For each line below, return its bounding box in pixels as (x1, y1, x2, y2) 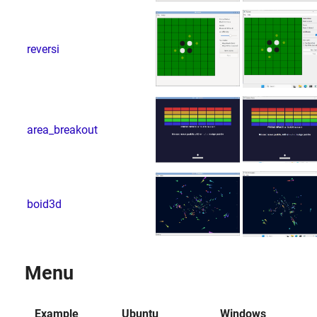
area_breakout (26, 122, 98, 137)
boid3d (26, 197, 62, 211)
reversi (26, 42, 59, 56)
